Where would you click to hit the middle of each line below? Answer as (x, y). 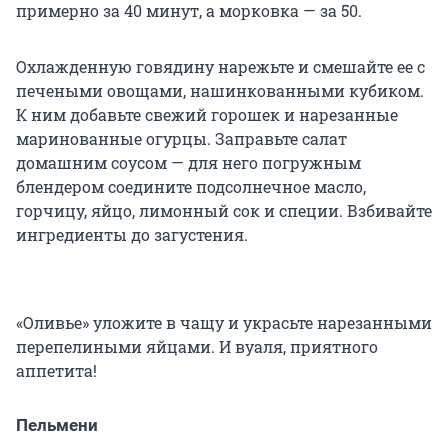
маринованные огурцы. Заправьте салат (181, 139)
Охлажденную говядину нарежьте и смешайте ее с (220, 67)
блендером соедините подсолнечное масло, (191, 187)
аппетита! (56, 371)
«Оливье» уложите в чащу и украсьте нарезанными (224, 323)
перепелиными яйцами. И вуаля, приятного (197, 347)
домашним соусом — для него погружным (188, 163)
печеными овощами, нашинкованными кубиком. (220, 91)
